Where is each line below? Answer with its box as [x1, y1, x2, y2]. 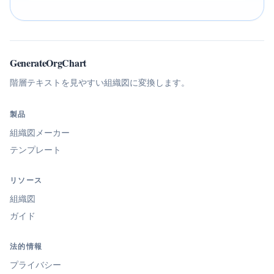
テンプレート [10, 144, 61, 155]
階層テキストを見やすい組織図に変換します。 [10, 76, 190, 88]
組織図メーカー [10, 127, 70, 138]
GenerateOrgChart [10, 56, 86, 70]
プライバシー [10, 259, 61, 270]
